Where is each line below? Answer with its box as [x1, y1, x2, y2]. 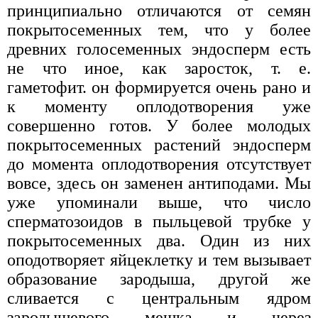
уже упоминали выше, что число [7, 192, 311, 212]
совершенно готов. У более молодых [7, 116, 311, 135]
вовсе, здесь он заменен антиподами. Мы [7, 173, 311, 192]
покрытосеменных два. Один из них [7, 231, 311, 250]
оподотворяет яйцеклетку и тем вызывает [7, 250, 311, 269]
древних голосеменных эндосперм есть [7, 39, 311, 58]
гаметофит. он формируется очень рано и [7, 77, 311, 97]
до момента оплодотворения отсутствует [7, 154, 311, 173]
